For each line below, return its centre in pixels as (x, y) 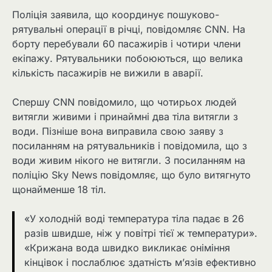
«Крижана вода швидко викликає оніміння (127, 248)
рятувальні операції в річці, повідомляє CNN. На (129, 29)
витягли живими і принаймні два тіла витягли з (125, 117)
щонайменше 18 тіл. (59, 190)
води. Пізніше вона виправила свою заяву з (118, 131)
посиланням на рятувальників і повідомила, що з (130, 146)
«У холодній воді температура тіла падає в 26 (134, 219)
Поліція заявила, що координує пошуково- (116, 15)
